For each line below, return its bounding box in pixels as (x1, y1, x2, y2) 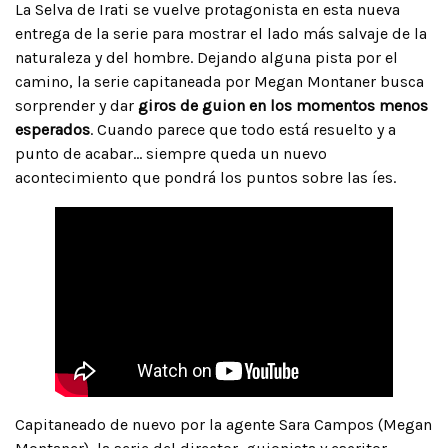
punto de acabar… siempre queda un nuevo (15, 143, 327, 163)
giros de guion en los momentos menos (138, 95, 428, 115)
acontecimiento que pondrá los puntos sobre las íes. (15, 167, 396, 187)
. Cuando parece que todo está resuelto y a (90, 119, 396, 139)
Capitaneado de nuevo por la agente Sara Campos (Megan (15, 414, 432, 434)
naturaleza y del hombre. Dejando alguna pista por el (15, 47, 398, 67)
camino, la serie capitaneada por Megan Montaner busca (15, 71, 424, 91)
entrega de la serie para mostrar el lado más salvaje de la (15, 23, 427, 43)
